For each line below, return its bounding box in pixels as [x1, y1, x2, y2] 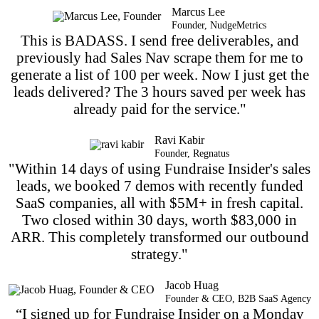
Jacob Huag [164, 278, 219, 291]
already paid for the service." [73, 100, 246, 117]
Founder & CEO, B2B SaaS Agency [164, 293, 311, 304]
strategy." [131, 245, 188, 262]
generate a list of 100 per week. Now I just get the [10, 66, 309, 83]
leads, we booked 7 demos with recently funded [16, 177, 303, 194]
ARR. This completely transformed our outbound [10, 228, 309, 245]
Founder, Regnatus [155, 147, 229, 159]
